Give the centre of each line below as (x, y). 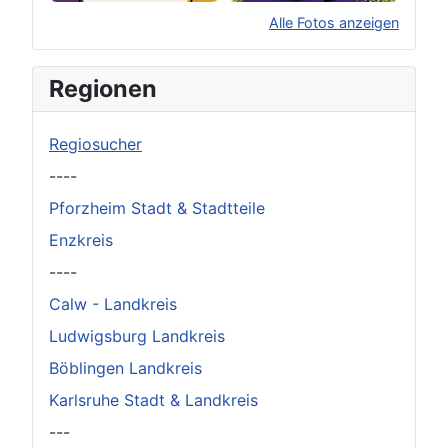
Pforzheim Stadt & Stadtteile (157, 208)
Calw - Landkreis (113, 304)
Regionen (103, 89)
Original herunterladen (173, 81)
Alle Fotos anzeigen (334, 23)
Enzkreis (81, 240)
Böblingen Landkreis (125, 368)
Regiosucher (95, 144)
